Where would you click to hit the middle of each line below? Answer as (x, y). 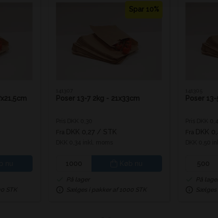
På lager (78, 180)
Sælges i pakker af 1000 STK (106, 189)
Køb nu (131, 163)
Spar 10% (144, 9)
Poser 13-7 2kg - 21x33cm (98, 98)
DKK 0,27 (81, 132)
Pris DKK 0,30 (74, 121)
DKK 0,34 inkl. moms (84, 142)
